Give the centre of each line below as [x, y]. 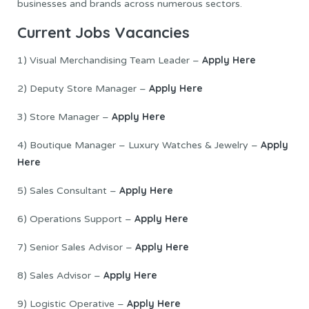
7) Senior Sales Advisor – [76, 247]
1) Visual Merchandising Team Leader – [110, 60]
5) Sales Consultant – [68, 190]
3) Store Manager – [64, 117]
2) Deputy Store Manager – [83, 88]
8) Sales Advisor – [60, 275]
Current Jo [55, 32]
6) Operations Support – [76, 219]
